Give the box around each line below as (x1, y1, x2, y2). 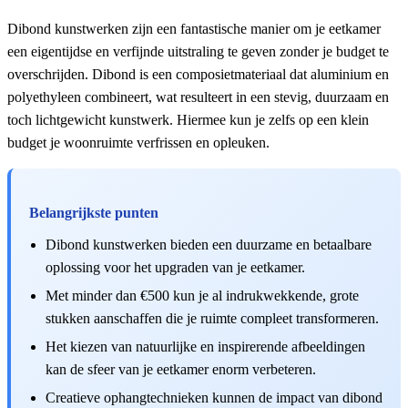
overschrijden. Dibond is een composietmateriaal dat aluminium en (7, 66, 389, 82)
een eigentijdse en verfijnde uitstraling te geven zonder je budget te (7, 43, 389, 59)
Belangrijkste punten (29, 204, 158, 220)
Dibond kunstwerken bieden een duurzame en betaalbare (46, 236, 372, 252)
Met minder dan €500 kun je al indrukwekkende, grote (46, 287, 359, 303)
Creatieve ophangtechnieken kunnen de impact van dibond (46, 389, 382, 405)
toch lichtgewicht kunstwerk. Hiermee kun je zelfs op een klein (7, 111, 369, 127)
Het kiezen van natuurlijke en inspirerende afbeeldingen (46, 338, 365, 354)
